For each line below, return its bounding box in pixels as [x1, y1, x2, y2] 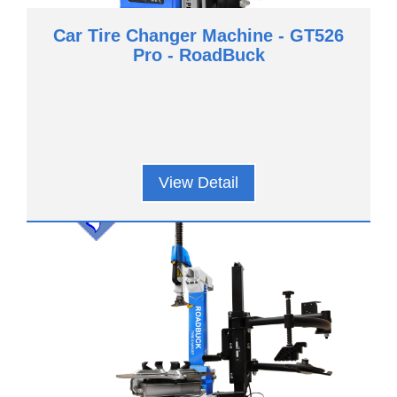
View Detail [159, 174, 238, 191]
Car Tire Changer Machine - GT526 [53, 26, 344, 45]
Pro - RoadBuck [132, 45, 265, 65]
